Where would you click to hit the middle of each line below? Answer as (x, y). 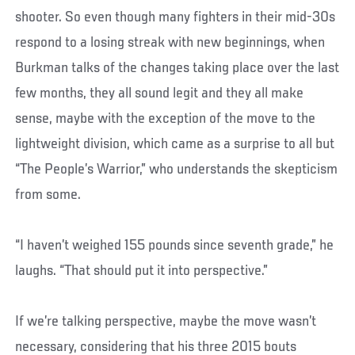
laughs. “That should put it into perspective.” (142, 271)
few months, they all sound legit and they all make (160, 93)
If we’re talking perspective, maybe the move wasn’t (166, 321)
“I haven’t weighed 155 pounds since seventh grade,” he (175, 245)
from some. (48, 195)
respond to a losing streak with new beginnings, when (170, 42)
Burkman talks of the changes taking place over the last (177, 68)
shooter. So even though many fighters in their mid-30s (176, 17)
